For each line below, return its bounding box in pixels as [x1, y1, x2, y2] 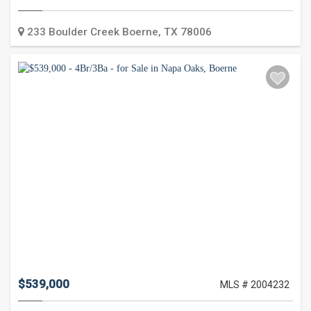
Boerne [122, 26, 158, 39]
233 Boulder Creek [27, 26, 119, 39]
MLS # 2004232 [220, 279, 290, 291]
